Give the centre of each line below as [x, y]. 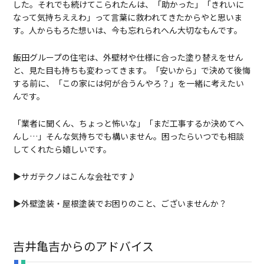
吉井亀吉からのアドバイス [83, 246]
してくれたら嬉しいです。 [62, 149]
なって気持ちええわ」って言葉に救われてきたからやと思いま [127, 17]
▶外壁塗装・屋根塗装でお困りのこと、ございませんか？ [120, 204]
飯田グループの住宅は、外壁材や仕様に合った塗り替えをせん [128, 57]
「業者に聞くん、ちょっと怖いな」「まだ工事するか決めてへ [128, 123]
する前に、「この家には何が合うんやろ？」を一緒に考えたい [128, 83]
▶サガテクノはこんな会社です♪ [74, 176]
